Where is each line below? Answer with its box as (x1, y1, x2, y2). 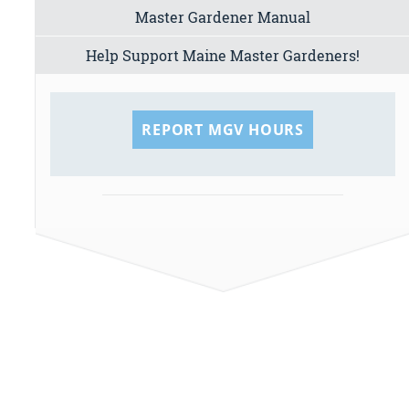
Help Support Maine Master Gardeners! (86, 45, 361, 65)
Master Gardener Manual (135, 6, 311, 26)
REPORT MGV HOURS (142, 119, 304, 140)
